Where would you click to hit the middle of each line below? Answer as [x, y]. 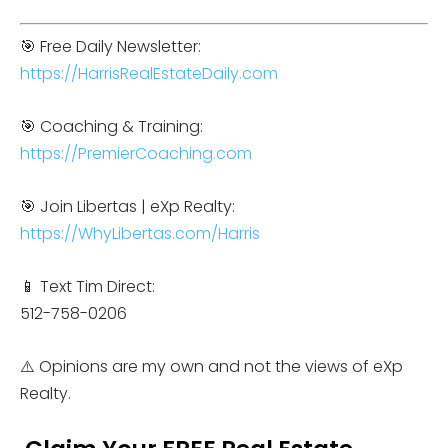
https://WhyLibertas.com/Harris [140, 233]
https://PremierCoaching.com [136, 153]
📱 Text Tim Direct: [87, 286]
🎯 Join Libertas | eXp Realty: [127, 206]
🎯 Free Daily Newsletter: [110, 46]
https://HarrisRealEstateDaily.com [149, 73]
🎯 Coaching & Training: [111, 126]
